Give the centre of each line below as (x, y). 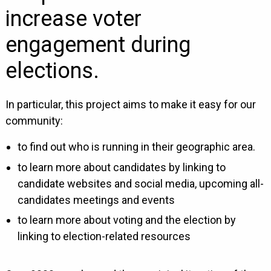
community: (34, 121)
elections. (52, 71)
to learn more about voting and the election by (126, 220)
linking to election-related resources (104, 236)
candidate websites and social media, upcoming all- (140, 183)
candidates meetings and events (96, 200)
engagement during (98, 45)
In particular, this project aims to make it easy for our (130, 105)
